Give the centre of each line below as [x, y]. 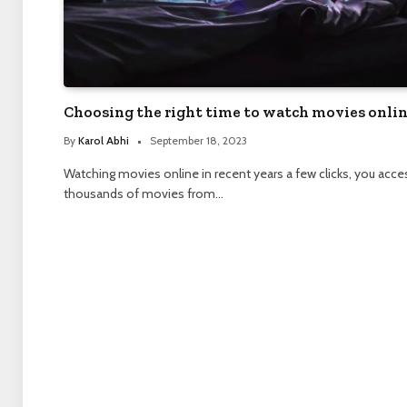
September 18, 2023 [198, 141]
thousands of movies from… [143, 194]
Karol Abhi [103, 141]
